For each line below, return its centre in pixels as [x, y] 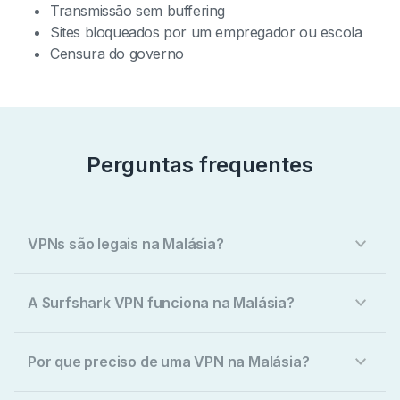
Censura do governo [117, 54]
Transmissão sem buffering [137, 11]
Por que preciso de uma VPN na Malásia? [169, 362]
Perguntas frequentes [200, 165]
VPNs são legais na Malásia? [126, 244]
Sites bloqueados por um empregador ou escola [206, 33]
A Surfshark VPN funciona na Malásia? [161, 303]
